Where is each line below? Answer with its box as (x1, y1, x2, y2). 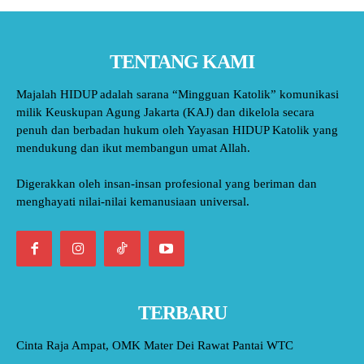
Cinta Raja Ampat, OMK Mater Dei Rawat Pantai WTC (16, 339, 293, 353)
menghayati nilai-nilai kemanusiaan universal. (16, 195, 249, 208)
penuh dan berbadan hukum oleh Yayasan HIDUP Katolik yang (16, 123, 338, 136)
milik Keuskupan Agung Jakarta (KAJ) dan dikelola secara (16, 106, 314, 119)
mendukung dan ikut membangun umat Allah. (16, 141, 250, 154)
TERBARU (137, 302, 227, 324)
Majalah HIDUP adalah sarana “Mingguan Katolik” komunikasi (16, 88, 339, 101)
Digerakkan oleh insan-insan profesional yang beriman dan (16, 177, 317, 190)
